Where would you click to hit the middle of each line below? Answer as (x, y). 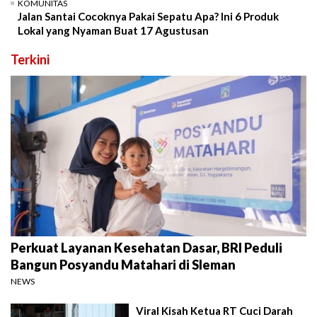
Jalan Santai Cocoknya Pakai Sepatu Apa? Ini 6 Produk (148, 17)
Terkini (30, 60)
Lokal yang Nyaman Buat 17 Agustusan (113, 31)
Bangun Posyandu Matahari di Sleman (123, 264)
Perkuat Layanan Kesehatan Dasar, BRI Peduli (146, 247)
